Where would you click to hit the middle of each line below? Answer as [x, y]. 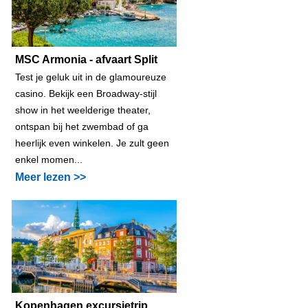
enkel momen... [49, 159]
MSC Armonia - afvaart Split [86, 59]
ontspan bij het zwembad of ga [82, 126]
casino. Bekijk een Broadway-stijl [86, 93]
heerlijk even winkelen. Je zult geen [92, 143]
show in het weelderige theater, [83, 110]
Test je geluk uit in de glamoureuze [91, 77]
